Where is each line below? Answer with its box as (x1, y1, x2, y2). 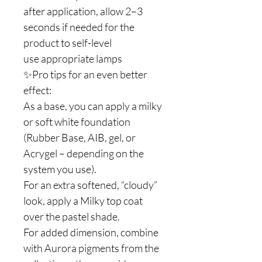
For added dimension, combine (23, 226, 158, 239)
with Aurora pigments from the (23, 242, 159, 254)
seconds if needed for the (23, 20, 135, 33)
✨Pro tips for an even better (23, 68, 147, 81)
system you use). (23, 163, 96, 175)
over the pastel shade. (23, 210, 120, 223)
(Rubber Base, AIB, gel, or (23, 131, 136, 144)
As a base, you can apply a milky (23, 99, 162, 112)
